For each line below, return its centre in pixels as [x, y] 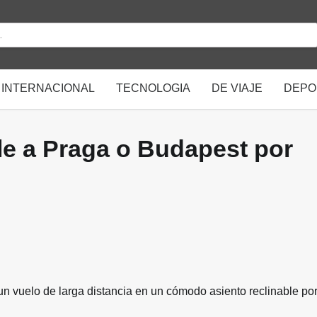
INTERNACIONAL [48, 88]
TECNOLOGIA [153, 88]
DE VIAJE [237, 88]
